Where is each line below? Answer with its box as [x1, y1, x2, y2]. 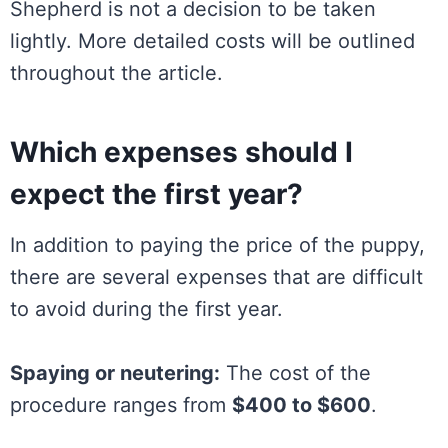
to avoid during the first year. [10, 297, 283, 322]
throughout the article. [10, 61, 223, 86]
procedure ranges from [10, 393, 232, 418]
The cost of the [220, 361, 371, 386]
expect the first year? [10, 177, 303, 212]
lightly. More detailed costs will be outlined [10, 29, 415, 54]
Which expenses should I [10, 135, 353, 170]
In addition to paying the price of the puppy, [10, 233, 425, 258]
